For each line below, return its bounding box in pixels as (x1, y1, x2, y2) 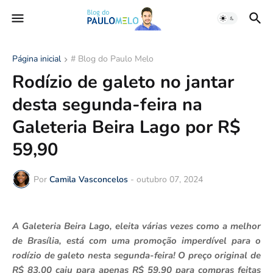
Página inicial (12, 53, 61, 65)
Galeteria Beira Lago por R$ (12, 115, 240, 139)
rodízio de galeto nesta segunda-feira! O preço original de (12, 249, 261, 261)
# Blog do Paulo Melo (71, 53, 154, 65)
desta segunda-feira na (12, 93, 202, 116)
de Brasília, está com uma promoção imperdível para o (12, 235, 261, 247)
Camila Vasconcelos (49, 173, 128, 185)
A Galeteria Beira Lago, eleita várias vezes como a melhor (12, 220, 261, 232)
